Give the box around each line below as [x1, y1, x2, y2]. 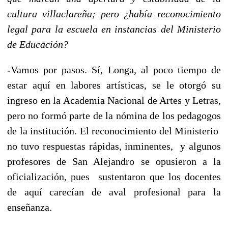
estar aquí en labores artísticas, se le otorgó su [7, 79, 221, 91]
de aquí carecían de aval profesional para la [7, 186, 221, 197]
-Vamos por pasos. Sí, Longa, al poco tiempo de [7, 64, 221, 75]
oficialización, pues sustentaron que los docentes [7, 170, 221, 182]
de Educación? [7, 38, 68, 50]
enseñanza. [7, 201, 52, 213]
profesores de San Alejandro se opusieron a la [7, 155, 221, 167]
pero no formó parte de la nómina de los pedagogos [7, 109, 221, 121]
